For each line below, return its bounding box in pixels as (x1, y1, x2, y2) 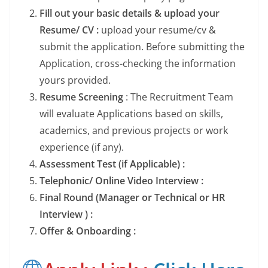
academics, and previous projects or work (39, 124, 228, 138)
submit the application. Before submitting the (39, 40, 245, 54)
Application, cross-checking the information (39, 57, 236, 71)
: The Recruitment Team (126, 90, 233, 104)
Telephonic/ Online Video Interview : (39, 174, 203, 188)
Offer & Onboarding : (39, 224, 136, 238)
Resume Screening (39, 90, 126, 104)
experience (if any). (39, 141, 124, 154)
